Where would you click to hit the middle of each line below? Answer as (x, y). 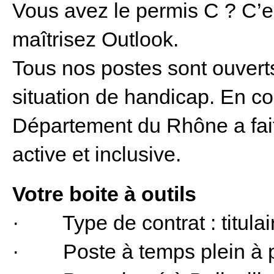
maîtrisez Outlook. (95, 39)
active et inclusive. (102, 154)
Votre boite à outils (104, 194)
